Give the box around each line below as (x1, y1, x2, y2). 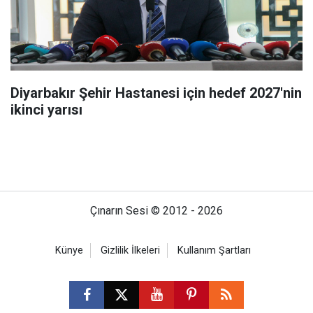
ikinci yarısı (10, 101, 82, 118)
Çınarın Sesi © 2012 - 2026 (90, 203, 223, 217)
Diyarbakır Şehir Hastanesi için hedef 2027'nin (10, 84, 302, 101)
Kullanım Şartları (177, 244, 251, 256)
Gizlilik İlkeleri (101, 244, 160, 256)
